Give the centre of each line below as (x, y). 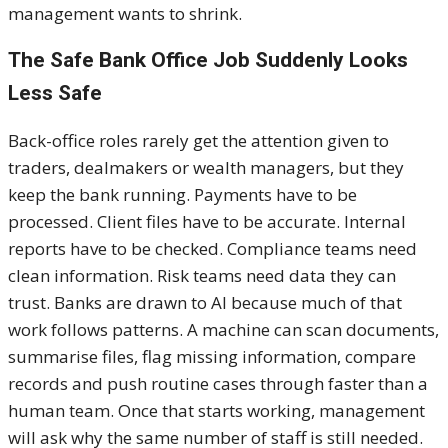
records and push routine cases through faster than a (218, 384)
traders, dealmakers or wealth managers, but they (206, 168)
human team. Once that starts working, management (216, 411)
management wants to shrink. (125, 14)
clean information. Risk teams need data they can (202, 276)
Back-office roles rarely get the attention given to (198, 141)
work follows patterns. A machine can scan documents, (223, 330)
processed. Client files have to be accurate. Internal (207, 222)
